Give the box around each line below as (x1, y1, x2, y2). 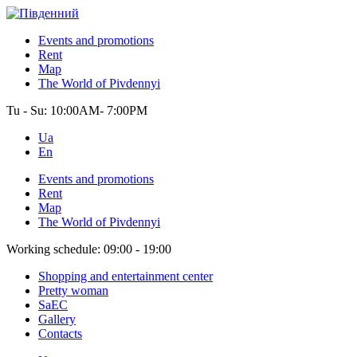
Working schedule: (6, 242, 104, 256)
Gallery (38, 312, 76, 326)
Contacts (38, 327, 82, 340)
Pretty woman (38, 284, 108, 297)
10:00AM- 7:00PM (50, 104, 147, 117)
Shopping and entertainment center (38, 269, 213, 283)
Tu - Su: (6, 104, 50, 117)
